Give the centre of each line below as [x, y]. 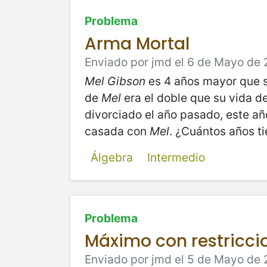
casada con [117, 131]
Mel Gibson [115, 81]
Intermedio [176, 157]
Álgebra [111, 157]
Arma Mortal [137, 44]
